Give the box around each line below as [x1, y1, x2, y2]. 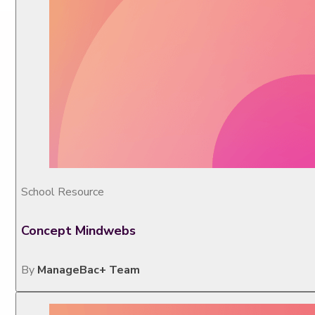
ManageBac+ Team [37, 262, 141, 278]
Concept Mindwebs [21, 222, 136, 240]
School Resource [21, 184, 105, 200]
